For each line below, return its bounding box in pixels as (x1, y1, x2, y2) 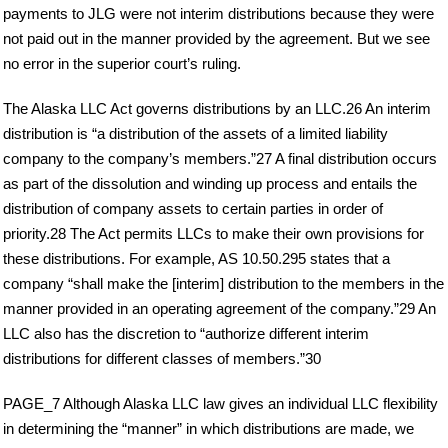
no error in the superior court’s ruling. (3, 55, 241, 73)
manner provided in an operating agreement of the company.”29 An (3, 300, 436, 318)
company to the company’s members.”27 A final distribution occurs (3, 150, 437, 168)
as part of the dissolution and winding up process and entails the (3, 175, 417, 193)
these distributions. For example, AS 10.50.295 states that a (3, 250, 390, 268)
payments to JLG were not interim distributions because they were (3, 5, 434, 23)
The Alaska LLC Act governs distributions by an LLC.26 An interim (3, 100, 431, 118)
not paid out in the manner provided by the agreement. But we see (3, 30, 430, 48)
